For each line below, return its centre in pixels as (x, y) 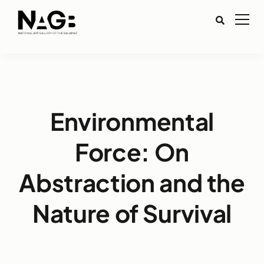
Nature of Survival (132, 213)
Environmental (132, 121)
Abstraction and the (132, 182)
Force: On (132, 152)
